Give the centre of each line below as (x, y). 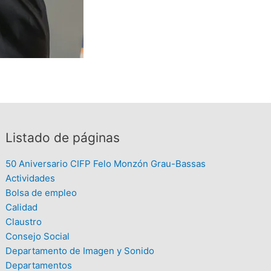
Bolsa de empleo (41, 193)
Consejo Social (38, 236)
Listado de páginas (63, 138)
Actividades (31, 178)
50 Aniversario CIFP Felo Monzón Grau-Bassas (106, 164)
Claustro (24, 222)
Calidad (22, 207)
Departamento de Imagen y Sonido (80, 251)
